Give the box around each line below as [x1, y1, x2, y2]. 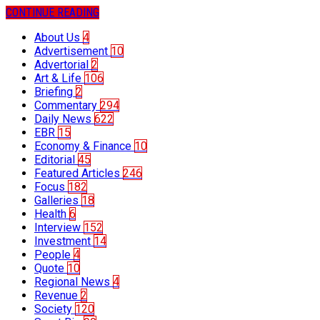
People [34, 248, 74, 262]
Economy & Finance [34, 139, 134, 154]
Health [34, 207, 69, 221]
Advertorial [34, 58, 91, 72]
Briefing [34, 85, 76, 99]
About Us [34, 31, 83, 45]
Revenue [34, 289, 81, 303]
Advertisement [34, 44, 111, 59]
